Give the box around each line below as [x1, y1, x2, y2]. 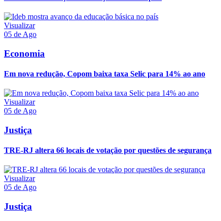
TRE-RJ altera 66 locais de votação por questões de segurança [4, 146, 212, 155]
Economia [4, 48, 45, 59]
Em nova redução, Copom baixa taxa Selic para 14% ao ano [4, 69, 205, 78]
